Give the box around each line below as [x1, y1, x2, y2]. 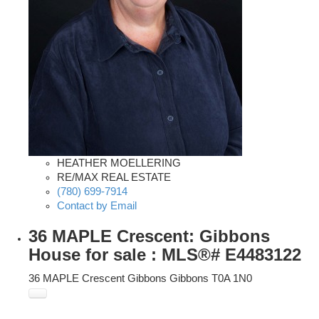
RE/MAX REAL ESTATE [57, 172, 171, 184]
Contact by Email [57, 200, 137, 212]
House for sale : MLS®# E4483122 [28, 245, 301, 265]
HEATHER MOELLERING [57, 157, 181, 169]
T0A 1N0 [211, 273, 252, 285]
